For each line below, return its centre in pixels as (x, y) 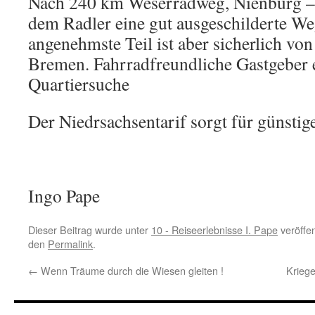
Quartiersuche (79, 84)
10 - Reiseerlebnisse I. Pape (214, 230)
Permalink (70, 244)
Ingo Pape (64, 195)
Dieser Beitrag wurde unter (90, 230)
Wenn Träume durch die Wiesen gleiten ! (131, 270)
